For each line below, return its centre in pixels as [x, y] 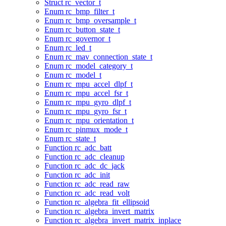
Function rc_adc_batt [78, 148]
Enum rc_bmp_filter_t [79, 12]
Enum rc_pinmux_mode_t [86, 130]
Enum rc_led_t [68, 48]
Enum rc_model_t [73, 75]
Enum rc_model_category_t [89, 66]
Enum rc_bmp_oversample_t [90, 21]
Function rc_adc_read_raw [87, 184]
